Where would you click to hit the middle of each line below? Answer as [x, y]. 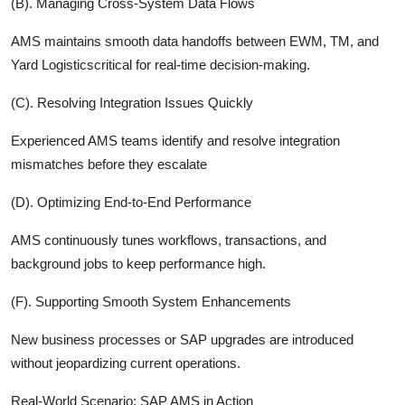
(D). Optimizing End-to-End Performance [131, 202]
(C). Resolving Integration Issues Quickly [132, 102]
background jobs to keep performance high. [138, 263]
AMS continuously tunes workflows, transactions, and [169, 240]
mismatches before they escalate [109, 164]
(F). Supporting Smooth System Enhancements [151, 301]
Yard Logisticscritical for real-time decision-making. [160, 64]
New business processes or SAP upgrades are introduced [182, 339]
